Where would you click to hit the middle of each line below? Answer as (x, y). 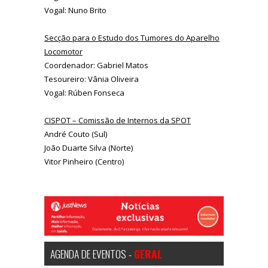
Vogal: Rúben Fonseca (84, 93)
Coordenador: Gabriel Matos (96, 66)
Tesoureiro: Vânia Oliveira (92, 79)
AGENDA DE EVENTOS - (92, 253)
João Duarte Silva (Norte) (89, 148)
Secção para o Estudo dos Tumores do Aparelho (132, 38)
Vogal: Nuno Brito (75, 10)
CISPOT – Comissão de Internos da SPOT (118, 121)
